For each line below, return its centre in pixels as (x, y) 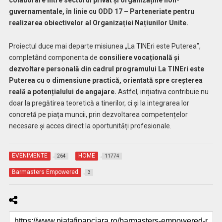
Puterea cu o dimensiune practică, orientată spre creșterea (106, 81)
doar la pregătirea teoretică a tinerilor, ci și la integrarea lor (99, 103)
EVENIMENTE (29, 156)
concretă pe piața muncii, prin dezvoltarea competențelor (98, 115)
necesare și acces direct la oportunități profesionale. (90, 126)
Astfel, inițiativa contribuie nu (162, 92)
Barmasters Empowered (45, 172)
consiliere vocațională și (139, 58)
